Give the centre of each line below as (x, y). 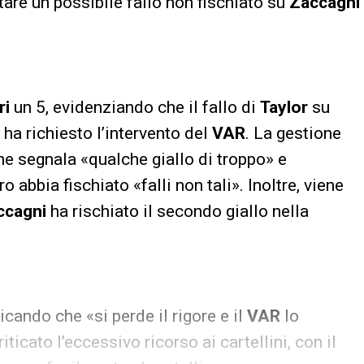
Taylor (284, 108)
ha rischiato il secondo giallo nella (178, 212)
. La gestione (293, 134)
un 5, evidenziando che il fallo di (135, 108)
